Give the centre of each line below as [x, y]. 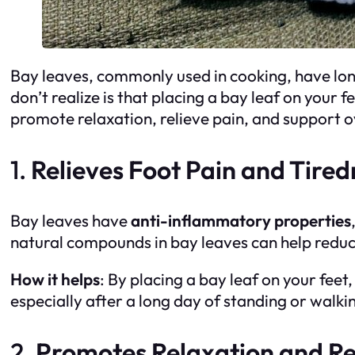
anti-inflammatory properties [241, 220]
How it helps [55, 279]
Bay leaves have [71, 220]
